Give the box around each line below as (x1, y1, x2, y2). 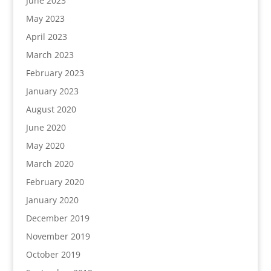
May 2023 (25, 13, 65, 24)
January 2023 (25, 85, 79, 97)
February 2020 (25, 176, 84, 188)
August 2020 (25, 103, 76, 115)
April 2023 (25, 31, 67, 42)
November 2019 (25, 230, 90, 242)
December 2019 (25, 212, 90, 224)
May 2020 (25, 140, 65, 151)
